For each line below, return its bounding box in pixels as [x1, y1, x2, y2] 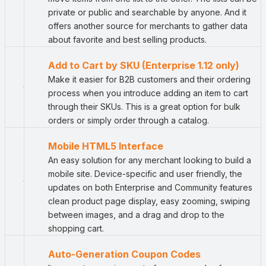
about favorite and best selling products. [48, 34, 207, 45]
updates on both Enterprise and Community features [48, 182, 252, 193]
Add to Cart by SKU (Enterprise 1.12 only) [48, 59, 239, 72]
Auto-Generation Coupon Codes [48, 248, 201, 261]
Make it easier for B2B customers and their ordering [48, 74, 251, 85]
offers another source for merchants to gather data [48, 21, 248, 31]
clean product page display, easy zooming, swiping [48, 196, 250, 207]
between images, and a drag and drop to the [48, 210, 224, 220]
